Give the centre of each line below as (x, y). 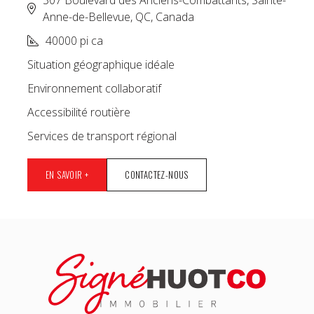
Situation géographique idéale (101, 65)
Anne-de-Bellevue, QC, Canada (118, 17)
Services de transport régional (102, 136)
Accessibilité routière (79, 112)
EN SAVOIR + (67, 175)
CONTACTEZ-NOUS (157, 175)
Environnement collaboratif (94, 89)
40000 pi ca (74, 41)
